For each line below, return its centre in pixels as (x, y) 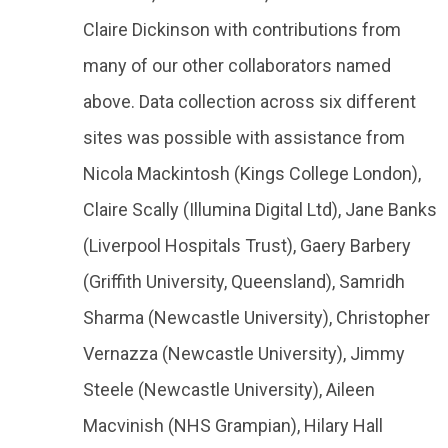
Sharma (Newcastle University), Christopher (256, 317)
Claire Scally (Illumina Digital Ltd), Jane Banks (260, 209)
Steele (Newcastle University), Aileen (229, 389)
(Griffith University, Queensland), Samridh (244, 281)
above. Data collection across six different (249, 101)
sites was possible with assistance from (244, 137)
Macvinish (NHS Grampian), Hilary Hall (233, 425)
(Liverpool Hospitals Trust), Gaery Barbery (247, 245)
